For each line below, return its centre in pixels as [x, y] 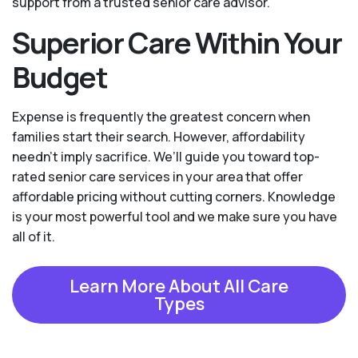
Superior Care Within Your [177, 43]
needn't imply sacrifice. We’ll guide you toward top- [166, 157]
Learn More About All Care [179, 286]
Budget [60, 78]
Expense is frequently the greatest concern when [161, 117]
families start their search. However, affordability [159, 137]
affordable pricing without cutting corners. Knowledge [174, 197]
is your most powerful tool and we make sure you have [175, 217]
